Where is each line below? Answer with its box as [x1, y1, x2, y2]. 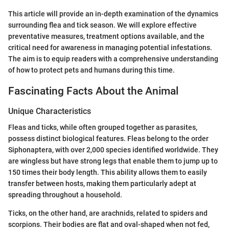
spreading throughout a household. [8, 191, 122, 199]
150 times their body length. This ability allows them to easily [8, 168, 207, 177]
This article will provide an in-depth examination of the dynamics [8, 9, 218, 18]
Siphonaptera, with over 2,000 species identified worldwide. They [8, 146, 218, 154]
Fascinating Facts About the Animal [8, 84, 178, 97]
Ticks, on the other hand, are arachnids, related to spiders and [8, 209, 208, 218]
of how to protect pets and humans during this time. [8, 65, 175, 74]
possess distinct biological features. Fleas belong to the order [8, 134, 209, 143]
